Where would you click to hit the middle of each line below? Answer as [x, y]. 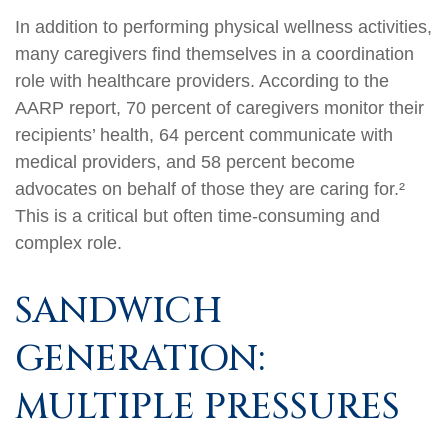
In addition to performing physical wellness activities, [223, 27]
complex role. [68, 243]
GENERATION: [140, 359]
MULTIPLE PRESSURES [207, 407]
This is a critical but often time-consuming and [197, 216]
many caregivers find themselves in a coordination [214, 54]
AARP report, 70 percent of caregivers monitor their [219, 108]
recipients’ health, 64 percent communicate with [204, 135]
